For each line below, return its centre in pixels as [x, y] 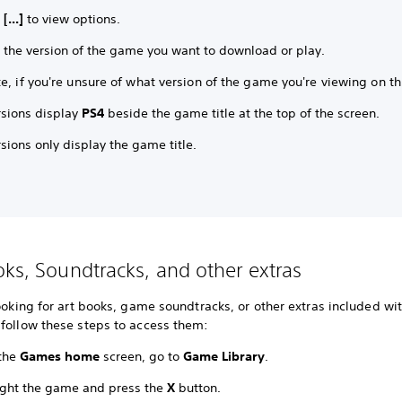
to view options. [74, 19]
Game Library [224, 356]
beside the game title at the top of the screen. [242, 113]
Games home [60, 356]
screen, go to [142, 356]
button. [200, 388]
